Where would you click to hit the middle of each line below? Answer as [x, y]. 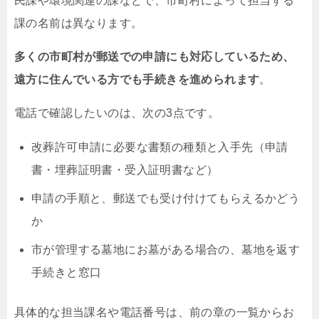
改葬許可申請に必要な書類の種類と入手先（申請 [160, 147]
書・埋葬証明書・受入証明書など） [125, 169]
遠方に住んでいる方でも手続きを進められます [137, 79]
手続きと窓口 [67, 272]
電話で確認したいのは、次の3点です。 [117, 113]
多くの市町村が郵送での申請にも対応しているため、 [155, 56]
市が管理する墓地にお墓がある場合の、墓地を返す [166, 249]
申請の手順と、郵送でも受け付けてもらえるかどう [166, 198]
